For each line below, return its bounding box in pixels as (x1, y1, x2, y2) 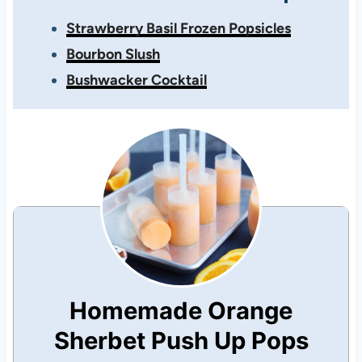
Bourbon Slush (65, 45, 160, 64)
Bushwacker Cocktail (65, 71, 207, 90)
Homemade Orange (69, 297, 293, 326)
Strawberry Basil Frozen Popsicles (65, 19, 291, 38)
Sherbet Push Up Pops (53, 326, 309, 356)
